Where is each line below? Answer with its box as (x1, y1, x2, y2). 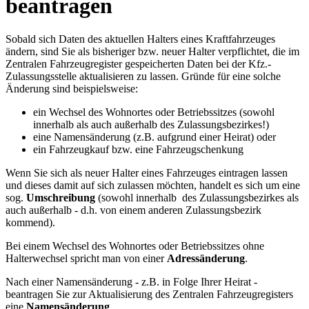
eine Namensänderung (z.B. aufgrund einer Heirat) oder (33, 131, 276, 143)
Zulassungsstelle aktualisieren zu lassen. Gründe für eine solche (6, 70, 281, 83)
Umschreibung (26, 192, 95, 204)
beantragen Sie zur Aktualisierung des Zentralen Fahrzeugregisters (6, 288, 293, 301)
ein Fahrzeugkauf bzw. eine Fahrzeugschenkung (33, 143, 243, 156)
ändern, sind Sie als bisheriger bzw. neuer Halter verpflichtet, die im (6, 46, 299, 58)
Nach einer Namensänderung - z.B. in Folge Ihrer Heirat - (6, 276, 257, 288)
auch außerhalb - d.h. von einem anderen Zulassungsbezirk (6, 204, 261, 217)
